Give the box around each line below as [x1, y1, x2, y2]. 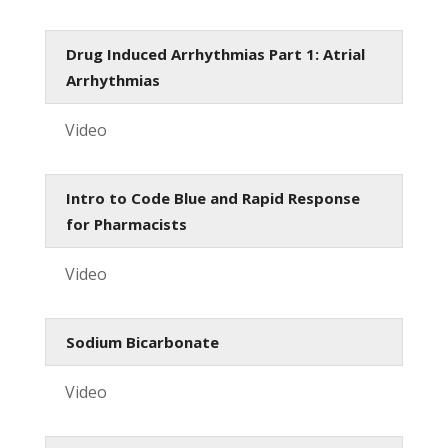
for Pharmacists [65, 213, 187, 234]
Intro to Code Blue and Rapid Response [65, 187, 360, 208]
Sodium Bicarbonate [65, 331, 219, 352]
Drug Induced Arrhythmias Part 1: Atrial [65, 43, 365, 64]
